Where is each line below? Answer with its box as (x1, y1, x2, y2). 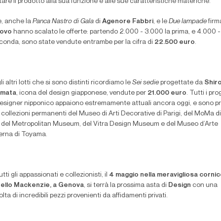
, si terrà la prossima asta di (84, 181, 168, 188)
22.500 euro (154, 38, 195, 45)
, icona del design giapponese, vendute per (16, 89, 147, 96)
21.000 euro (147, 89, 186, 96)
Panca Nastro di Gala (33, 17, 95, 25)
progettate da (159, 78, 204, 86)
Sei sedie (132, 78, 159, 86)
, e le (153, 17, 169, 25)
